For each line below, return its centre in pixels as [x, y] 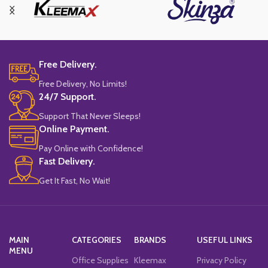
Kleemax [150, 260]
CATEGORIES [96, 240]
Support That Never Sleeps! [90, 116]
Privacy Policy [221, 260]
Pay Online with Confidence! [91, 148]
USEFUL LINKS [224, 240]
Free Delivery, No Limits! [83, 83]
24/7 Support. [68, 96]
